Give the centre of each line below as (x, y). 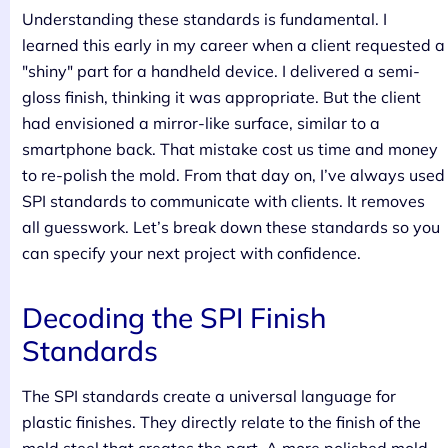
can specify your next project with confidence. (191, 253)
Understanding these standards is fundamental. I (204, 19)
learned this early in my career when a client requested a (233, 45)
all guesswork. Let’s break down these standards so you (231, 227)
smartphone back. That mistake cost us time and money (230, 149)
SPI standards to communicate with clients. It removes (223, 201)
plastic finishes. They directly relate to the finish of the (221, 422)
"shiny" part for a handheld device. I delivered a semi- (221, 71)
